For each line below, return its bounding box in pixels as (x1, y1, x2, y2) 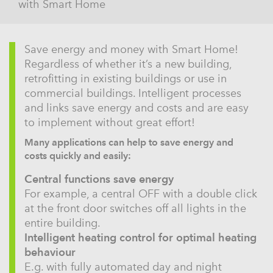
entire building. (24, 216, 101, 230)
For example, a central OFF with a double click (24, 186, 257, 200)
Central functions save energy (24, 172, 174, 185)
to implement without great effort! (24, 115, 195, 129)
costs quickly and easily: (24, 149, 131, 161)
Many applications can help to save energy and (24, 136, 233, 148)
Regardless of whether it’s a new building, (24, 57, 232, 71)
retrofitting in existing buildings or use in (24, 71, 227, 85)
